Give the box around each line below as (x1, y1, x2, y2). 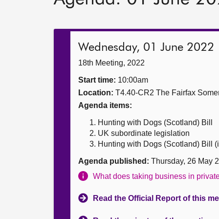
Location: (78, 88, 113, 97)
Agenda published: (78, 157, 149, 165)
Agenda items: (78, 101, 132, 109)
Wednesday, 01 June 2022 (78, 42, 214, 53)
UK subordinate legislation (98, 129, 190, 137)
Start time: (78, 76, 116, 84)
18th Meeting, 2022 (78, 59, 145, 67)
